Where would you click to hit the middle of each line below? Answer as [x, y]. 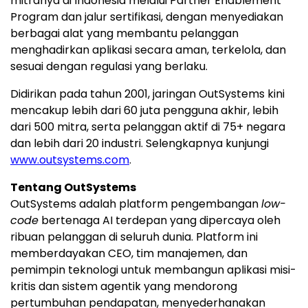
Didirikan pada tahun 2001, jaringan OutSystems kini [147, 94]
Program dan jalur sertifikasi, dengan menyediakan [147, 17]
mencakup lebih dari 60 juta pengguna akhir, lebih [144, 111]
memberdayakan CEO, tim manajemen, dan [129, 254]
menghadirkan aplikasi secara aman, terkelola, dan [148, 50]
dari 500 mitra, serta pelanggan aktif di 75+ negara [148, 127]
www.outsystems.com [70, 160]
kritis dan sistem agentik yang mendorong [124, 287]
